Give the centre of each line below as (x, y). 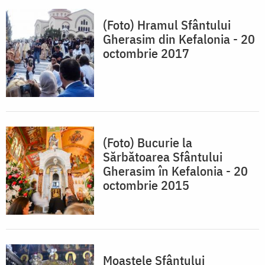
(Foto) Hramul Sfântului (167, 25)
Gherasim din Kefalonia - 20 (179, 39)
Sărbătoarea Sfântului (163, 157)
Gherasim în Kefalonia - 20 (175, 171)
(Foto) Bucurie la (148, 143)
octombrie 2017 (146, 53)
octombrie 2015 (146, 185)
